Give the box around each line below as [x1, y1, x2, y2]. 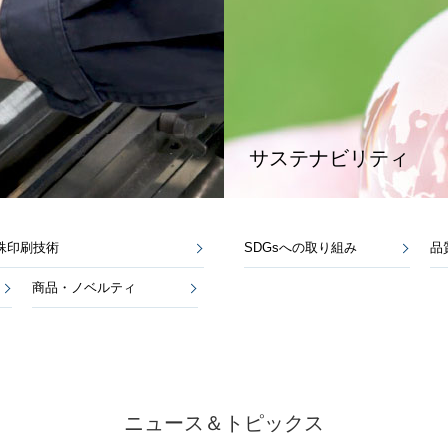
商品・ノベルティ [31, 280, 136, 295]
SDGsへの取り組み [244, 240, 357, 255]
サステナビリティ [249, 147, 409, 169]
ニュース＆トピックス [124, 411, 324, 434]
